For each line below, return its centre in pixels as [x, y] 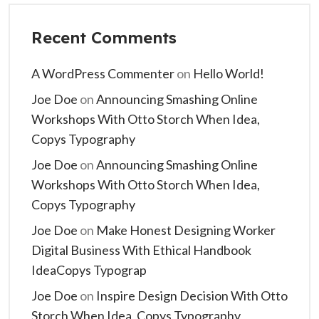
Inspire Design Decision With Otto [192, 296]
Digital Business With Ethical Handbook [141, 250]
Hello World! [229, 73]
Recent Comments [104, 38]
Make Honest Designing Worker [186, 230]
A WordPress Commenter [103, 73]
